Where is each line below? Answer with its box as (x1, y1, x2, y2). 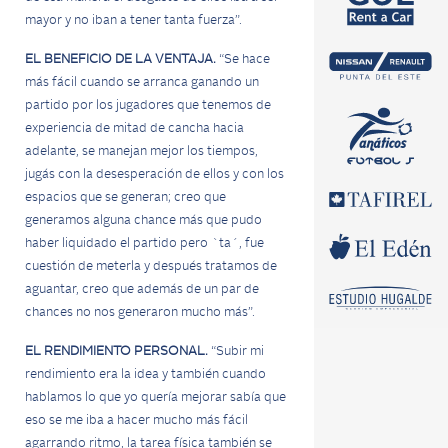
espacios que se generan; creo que (25, 191, 226, 204)
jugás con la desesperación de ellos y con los (25, 168, 284, 181)
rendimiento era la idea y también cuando (25, 368, 266, 381)
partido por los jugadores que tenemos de (25, 99, 271, 112)
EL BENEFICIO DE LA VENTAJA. (25, 53, 216, 66)
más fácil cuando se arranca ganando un (25, 76, 259, 89)
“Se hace (216, 53, 270, 66)
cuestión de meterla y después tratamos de (25, 260, 277, 273)
